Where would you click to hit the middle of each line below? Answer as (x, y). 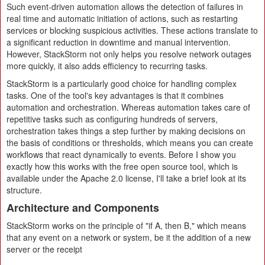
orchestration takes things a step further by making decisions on (126, 131)
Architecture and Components (83, 208)
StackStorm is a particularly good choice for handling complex (122, 83)
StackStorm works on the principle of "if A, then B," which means (126, 225)
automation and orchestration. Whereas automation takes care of (128, 107)
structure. (24, 190)
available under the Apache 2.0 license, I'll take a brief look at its (126, 178)
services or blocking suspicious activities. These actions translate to (132, 30)
